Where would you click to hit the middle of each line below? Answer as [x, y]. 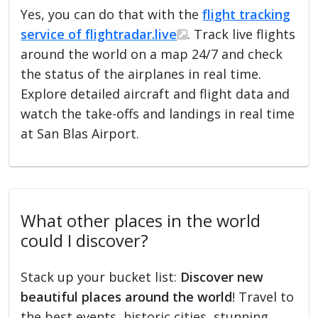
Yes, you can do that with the [112, 14]
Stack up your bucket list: [101, 276]
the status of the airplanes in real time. [141, 73]
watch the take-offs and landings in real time [158, 113]
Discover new [222, 276]
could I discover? [85, 240]
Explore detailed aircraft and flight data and [155, 93]
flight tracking [247, 14]
